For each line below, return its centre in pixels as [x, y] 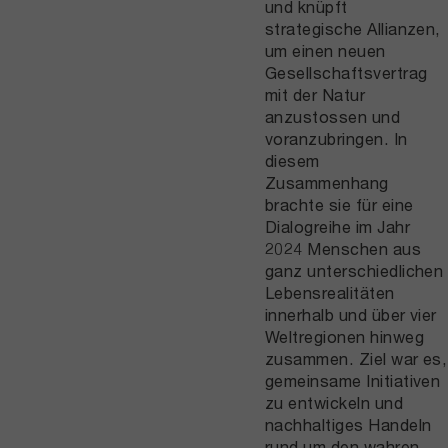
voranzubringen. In [336, 138]
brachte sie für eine [339, 204]
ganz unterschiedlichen [354, 270]
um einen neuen [325, 50]
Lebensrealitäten [329, 292]
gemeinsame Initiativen [352, 380]
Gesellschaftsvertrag [346, 72]
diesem [292, 160]
